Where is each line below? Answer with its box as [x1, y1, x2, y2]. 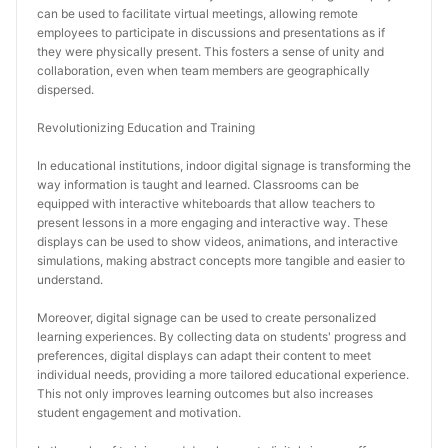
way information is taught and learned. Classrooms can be [37, 177, 359, 192]
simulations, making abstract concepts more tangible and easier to [37, 253, 405, 268]
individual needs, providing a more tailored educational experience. [37, 367, 409, 382]
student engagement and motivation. [37, 405, 241, 420]
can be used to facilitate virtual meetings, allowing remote [37, 6, 358, 21]
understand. [37, 272, 103, 287]
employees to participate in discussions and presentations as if [37, 25, 385, 40]
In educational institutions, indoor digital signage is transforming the [37, 158, 411, 173]
